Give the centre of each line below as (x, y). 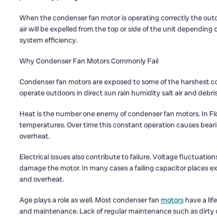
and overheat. (42, 179)
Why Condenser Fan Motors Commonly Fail (89, 61)
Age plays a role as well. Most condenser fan (90, 200)
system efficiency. (48, 40)
